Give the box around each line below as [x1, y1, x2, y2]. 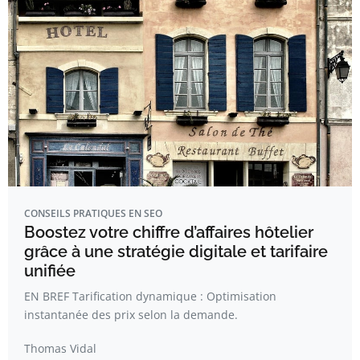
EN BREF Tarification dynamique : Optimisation [24, 288, 276, 304]
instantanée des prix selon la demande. [24, 307, 238, 322]
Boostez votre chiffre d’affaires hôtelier [24, 223, 313, 242]
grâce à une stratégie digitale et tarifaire [24, 242, 328, 261]
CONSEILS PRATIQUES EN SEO [24, 207, 162, 220]
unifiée [24, 261, 76, 280]
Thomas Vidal [24, 341, 96, 356]
